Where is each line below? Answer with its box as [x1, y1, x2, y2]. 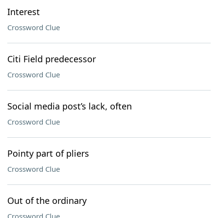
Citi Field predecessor [7, 53, 96, 65]
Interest [7, 6, 40, 18]
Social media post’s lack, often [7, 100, 132, 112]
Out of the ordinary [7, 195, 87, 206]
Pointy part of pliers [7, 147, 89, 159]
